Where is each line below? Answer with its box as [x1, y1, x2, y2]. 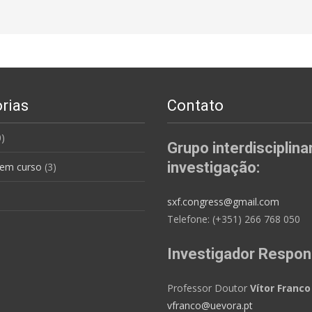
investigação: [167, 159, 260, 176]
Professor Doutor [167, 281, 250, 295]
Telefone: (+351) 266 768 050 [167, 212, 300, 226]
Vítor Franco [250, 281, 311, 295]
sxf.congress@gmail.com [167, 195, 279, 208]
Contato [167, 97, 224, 114]
